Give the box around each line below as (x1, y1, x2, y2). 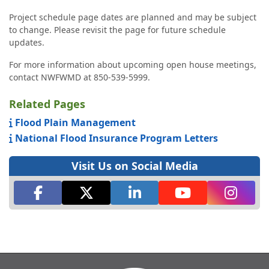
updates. (9, 37, 44, 48)
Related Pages (9, 97, 85, 111)
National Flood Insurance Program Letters (13, 131, 218, 145)
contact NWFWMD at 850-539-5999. (9, 71, 150, 83)
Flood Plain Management (13, 116, 136, 129)
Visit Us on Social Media (71, 159, 198, 173)
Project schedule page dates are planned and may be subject (9, 11, 256, 23)
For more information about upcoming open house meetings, (9, 59, 256, 70)
